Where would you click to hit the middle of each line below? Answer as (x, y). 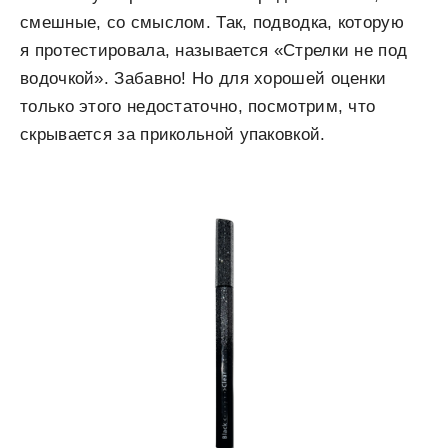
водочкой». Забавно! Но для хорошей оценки (203, 78)
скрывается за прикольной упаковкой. (173, 134)
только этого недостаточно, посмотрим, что (198, 106)
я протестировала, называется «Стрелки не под (214, 50)
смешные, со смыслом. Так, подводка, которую (212, 22)
